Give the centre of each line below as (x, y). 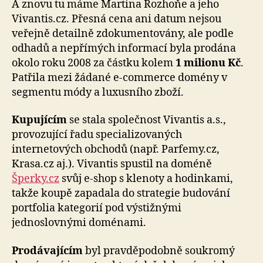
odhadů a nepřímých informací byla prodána (124, 48)
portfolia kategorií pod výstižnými (97, 208)
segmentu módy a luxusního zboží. (98, 92)
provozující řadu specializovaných (97, 135)
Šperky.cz (36, 179)
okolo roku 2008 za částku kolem (94, 63)
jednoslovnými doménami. (79, 223)
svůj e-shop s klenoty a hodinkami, (146, 179)
